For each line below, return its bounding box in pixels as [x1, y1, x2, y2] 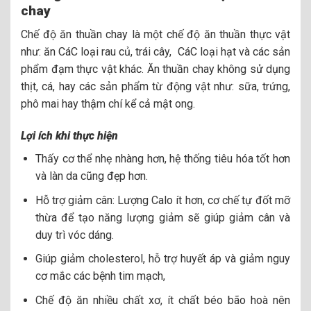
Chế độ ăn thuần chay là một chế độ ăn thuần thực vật [21, 28, 290, 42]
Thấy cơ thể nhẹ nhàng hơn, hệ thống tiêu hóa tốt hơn [35, 152, 290, 166]
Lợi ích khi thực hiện [21, 129, 118, 143]
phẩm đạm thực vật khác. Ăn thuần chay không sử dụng [21, 62, 290, 76]
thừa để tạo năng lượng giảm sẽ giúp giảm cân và [35, 210, 290, 224]
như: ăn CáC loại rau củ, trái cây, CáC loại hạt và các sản [21, 45, 290, 59]
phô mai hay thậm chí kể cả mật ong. [21, 97, 195, 111]
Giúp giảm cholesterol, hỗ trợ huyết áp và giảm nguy [35, 252, 290, 266]
